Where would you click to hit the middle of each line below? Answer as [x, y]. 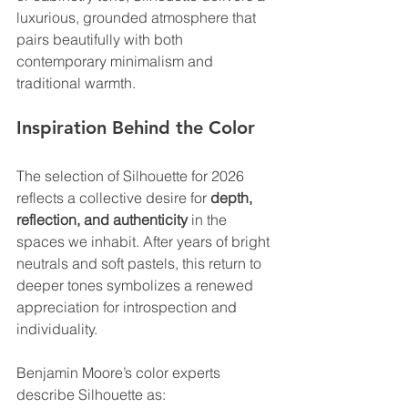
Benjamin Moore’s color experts [120, 373]
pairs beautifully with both [102, 40]
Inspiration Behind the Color [136, 128]
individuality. [57, 329]
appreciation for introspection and [128, 307]
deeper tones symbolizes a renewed [137, 286]
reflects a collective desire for [113, 198]
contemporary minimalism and [117, 61]
